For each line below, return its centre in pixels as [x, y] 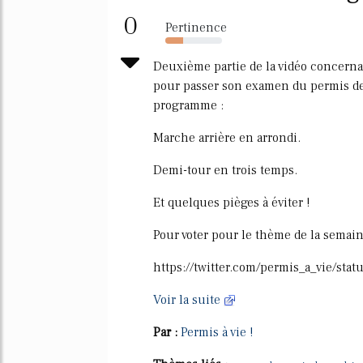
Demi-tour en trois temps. [225, 170]
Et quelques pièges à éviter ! [231, 203]
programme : [188, 105]
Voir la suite [188, 300]
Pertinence [196, 28]
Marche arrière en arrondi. [227, 138]
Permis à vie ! [217, 332]
